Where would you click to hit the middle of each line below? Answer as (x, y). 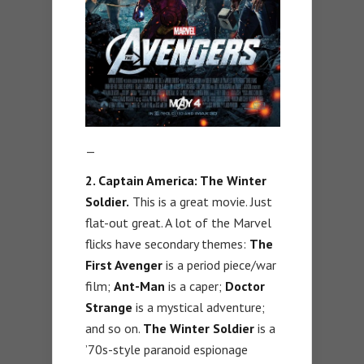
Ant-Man (139, 286)
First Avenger (124, 264)
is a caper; (195, 286)
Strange (109, 307)
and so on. (114, 328)
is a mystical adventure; (199, 307)
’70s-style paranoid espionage (167, 349)
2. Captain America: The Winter (176, 180)
